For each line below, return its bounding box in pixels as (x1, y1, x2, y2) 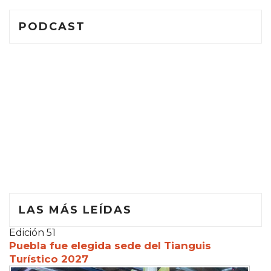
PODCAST (19, 19, 85, 33)
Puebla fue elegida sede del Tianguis (9, 239, 211, 252)
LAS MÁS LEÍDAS (19, 203, 132, 217)
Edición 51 (9, 226, 56, 238)
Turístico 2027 (9, 252, 88, 265)
